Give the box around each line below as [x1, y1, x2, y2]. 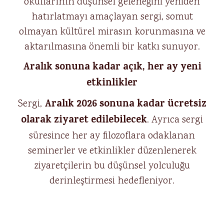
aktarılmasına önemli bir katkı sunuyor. [24, 40, 200, 54]
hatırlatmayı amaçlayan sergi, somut [31, 10, 193, 24]
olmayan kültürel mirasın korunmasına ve [18, 25, 205, 39]
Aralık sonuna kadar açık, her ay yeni [22, 59, 201, 76]
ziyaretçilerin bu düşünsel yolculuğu [34, 159, 190, 173]
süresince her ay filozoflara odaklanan [29, 129, 195, 143]
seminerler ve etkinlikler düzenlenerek [27, 144, 196, 158]
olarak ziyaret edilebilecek [21, 112, 147, 129]
